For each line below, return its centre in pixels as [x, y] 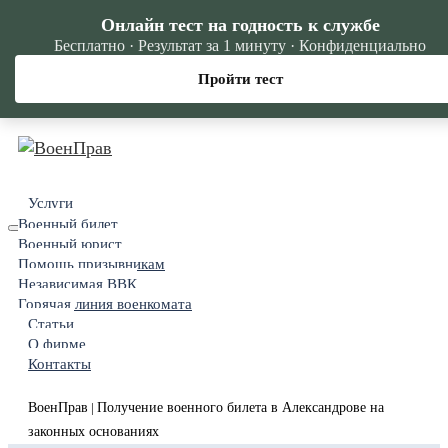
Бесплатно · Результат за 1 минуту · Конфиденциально [240, 45]
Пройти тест [240, 79]
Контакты [59, 364]
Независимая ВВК [77, 284]
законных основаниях [93, 431]
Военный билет [68, 224]
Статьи [51, 324]
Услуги [50, 203]
